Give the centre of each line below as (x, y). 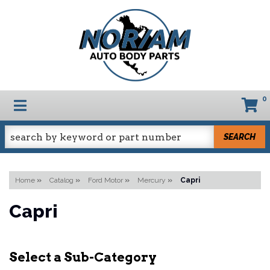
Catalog (61, 180)
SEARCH (240, 137)
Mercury (152, 180)
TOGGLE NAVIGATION (86, 104)
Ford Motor (105, 180)
